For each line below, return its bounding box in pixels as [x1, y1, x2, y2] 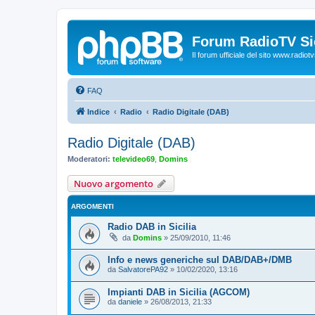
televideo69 [112, 154, 155, 163]
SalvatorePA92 [118, 264, 168, 274]
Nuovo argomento [74, 177, 153, 190]
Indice [87, 107, 110, 116]
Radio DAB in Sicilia [108, 221, 196, 232]
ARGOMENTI [71, 202, 114, 210]
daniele [118, 297, 142, 307]
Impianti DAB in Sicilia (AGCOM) [108, 287, 250, 298]
